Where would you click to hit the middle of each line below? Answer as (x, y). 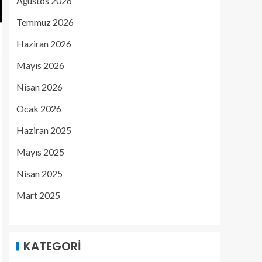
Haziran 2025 (44, 130)
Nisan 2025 (39, 173)
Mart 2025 (38, 195)
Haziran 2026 (44, 44)
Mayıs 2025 (40, 152)
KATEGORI (52, 246)
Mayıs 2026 (40, 65)
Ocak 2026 (39, 108)
